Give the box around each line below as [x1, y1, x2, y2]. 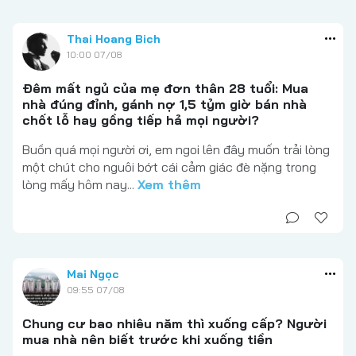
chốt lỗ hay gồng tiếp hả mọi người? [22, 112, 259, 129]
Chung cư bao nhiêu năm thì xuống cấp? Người [22, 315, 327, 332]
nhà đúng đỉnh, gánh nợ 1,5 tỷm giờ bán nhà [22, 96, 307, 113]
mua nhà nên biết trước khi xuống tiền [22, 331, 273, 348]
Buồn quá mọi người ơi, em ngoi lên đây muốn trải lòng [22, 141, 330, 158]
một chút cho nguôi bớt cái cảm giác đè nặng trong [22, 159, 316, 176]
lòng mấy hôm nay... [22, 176, 137, 193]
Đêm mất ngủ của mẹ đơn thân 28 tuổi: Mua [22, 80, 308, 97]
